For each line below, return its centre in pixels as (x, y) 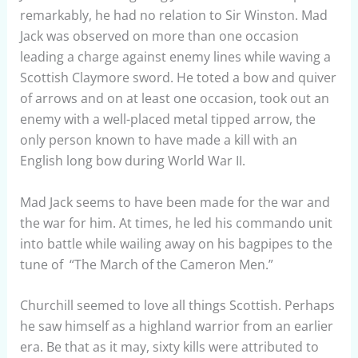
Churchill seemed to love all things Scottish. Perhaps (177, 306)
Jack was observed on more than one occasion (159, 36)
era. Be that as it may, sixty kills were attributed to (169, 347)
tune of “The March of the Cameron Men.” (146, 264)
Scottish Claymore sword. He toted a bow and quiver (178, 78)
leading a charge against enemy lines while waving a (175, 57)
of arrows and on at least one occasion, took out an (174, 99)
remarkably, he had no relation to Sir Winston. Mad (173, 16)
